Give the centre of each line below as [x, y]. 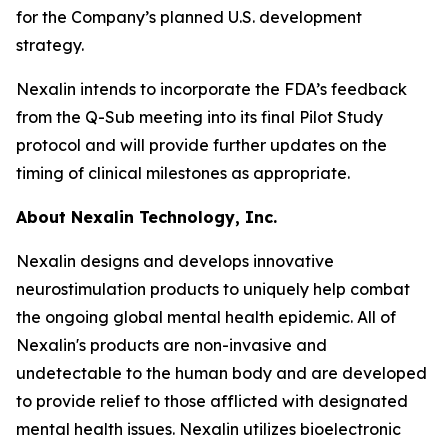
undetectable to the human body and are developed [221, 373]
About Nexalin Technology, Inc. [146, 217]
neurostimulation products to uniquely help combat [213, 289]
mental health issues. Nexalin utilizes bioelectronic [208, 429]
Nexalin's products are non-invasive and [171, 345]
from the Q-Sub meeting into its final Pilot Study [199, 117]
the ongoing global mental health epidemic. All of [206, 317]
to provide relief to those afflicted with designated [212, 401]
